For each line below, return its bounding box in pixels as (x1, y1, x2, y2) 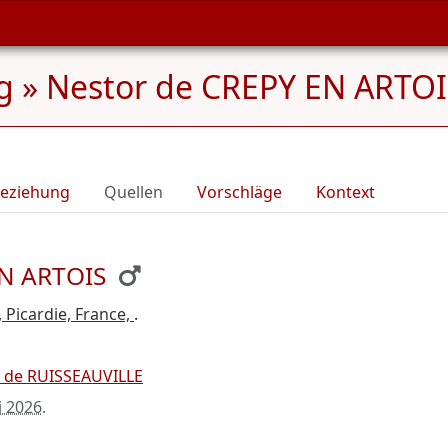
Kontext (316, 181, 375, 203)
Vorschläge (197, 181, 282, 203)
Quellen (104, 181, 163, 203)
